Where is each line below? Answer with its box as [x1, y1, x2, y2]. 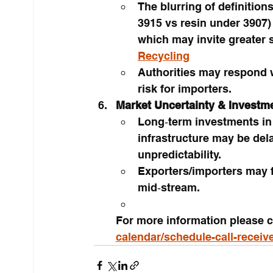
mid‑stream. [137, 180, 200, 194]
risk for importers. [137, 82, 232, 95]
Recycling [137, 49, 190, 62]
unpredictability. [137, 147, 221, 161]
